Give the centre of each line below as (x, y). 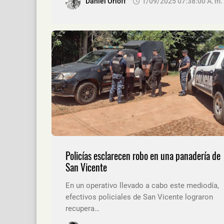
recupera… (82, 208)
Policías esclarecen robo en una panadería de (143, 155)
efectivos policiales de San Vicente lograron (139, 197)
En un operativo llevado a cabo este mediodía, (142, 185)
